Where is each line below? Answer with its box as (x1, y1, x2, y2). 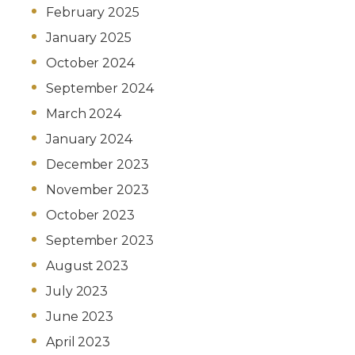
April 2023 (46, 334, 110, 350)
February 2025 (46, 5, 139, 21)
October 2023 (46, 208, 135, 223)
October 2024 (46, 55, 135, 71)
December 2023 (46, 157, 149, 173)
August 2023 (46, 258, 128, 274)
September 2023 (46, 233, 154, 249)
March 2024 (46, 106, 121, 122)
